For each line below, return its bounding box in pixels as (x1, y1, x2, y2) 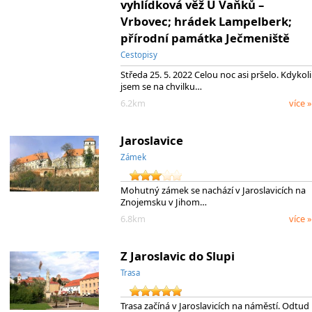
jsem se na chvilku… (120, 80, 202, 93)
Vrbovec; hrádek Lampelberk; (120, 13, 292, 30)
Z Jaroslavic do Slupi (120, 248, 235, 265)
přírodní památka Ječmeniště (120, 30, 290, 47)
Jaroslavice (120, 132, 183, 149)
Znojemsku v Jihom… (120, 196, 207, 209)
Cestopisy (120, 49, 157, 61)
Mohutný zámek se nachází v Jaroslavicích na (120, 184, 306, 197)
